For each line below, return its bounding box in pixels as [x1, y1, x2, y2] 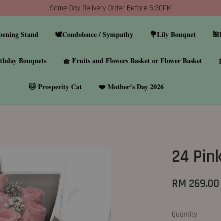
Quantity [172, 210, 198, 219]
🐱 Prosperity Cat [29, 81, 82, 92]
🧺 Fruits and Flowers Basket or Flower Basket [63, 55, 202, 66]
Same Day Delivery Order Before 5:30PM [49, 3, 172, 13]
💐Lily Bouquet [150, 29, 196, 39]
